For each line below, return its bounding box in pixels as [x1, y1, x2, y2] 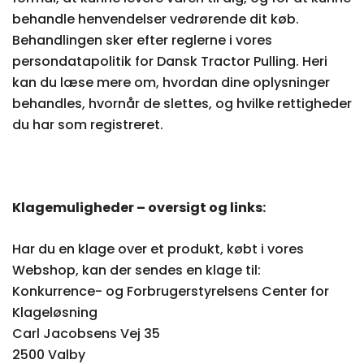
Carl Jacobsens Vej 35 [12, 324, 160, 343]
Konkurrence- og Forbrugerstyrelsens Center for [12, 282, 329, 301]
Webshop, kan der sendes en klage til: [12, 261, 261, 279]
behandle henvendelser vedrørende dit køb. [12, 10, 299, 28]
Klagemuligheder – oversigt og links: [12, 198, 266, 217]
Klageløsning [12, 303, 97, 322]
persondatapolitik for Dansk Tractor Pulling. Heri [12, 52, 327, 71]
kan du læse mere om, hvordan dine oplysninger [12, 73, 330, 92]
